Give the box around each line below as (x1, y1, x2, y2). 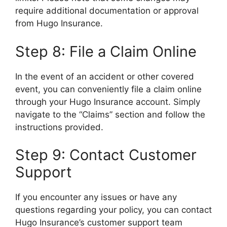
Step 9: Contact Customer (15, 146, 197, 164)
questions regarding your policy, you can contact (15, 205, 212, 215)
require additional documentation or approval (15, 6, 199, 16)
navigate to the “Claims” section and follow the (15, 109, 205, 120)
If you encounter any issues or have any (15, 192, 177, 202)
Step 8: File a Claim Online (15, 42, 197, 60)
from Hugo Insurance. (15, 18, 103, 28)
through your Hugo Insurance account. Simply (15, 96, 200, 107)
